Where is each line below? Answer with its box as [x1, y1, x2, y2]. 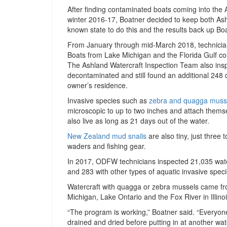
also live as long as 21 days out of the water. [67, 116, 209, 126]
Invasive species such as [67, 95, 149, 106]
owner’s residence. [67, 80, 128, 91]
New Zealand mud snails [67, 131, 146, 141]
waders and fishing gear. [67, 141, 146, 152]
